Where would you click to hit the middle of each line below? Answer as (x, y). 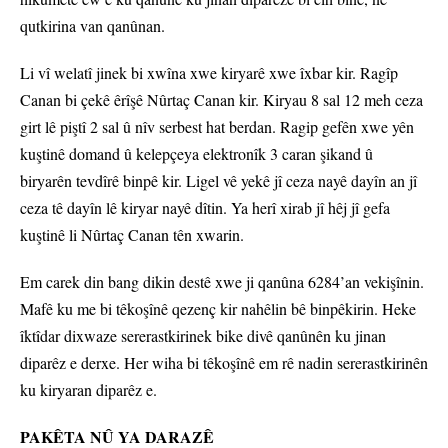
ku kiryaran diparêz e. (91, 390)
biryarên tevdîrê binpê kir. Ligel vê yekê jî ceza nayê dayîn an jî (218, 181)
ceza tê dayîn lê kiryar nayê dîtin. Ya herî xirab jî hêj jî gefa (205, 208)
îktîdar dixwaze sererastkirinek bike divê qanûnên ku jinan (203, 336)
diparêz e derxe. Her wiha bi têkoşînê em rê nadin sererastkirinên (224, 363)
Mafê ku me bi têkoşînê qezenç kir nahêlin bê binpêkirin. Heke (218, 309)
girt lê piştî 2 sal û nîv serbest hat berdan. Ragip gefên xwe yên (217, 127)
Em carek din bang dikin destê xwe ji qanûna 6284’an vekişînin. (222, 282)
